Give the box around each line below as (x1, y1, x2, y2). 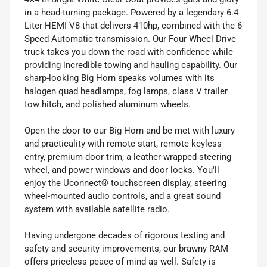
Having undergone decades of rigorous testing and (24, 229, 225, 241)
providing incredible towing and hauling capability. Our (24, 59, 237, 70)
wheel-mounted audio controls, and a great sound (24, 190, 221, 201)
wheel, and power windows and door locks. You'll (24, 164, 219, 175)
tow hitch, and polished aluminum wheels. (24, 98, 191, 110)
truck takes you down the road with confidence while (24, 46, 233, 57)
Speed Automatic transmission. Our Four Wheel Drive (24, 33, 236, 44)
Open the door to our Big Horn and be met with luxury (24, 125, 235, 136)
